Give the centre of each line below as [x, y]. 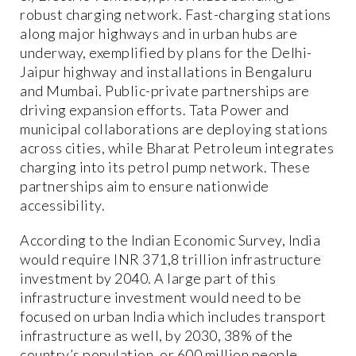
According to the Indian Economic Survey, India [170, 240]
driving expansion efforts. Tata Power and [155, 110]
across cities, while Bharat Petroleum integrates [177, 148]
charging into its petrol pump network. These [165, 167]
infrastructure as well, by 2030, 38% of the [157, 336]
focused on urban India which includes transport [173, 317]
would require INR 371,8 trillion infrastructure [171, 259]
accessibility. [62, 205]
